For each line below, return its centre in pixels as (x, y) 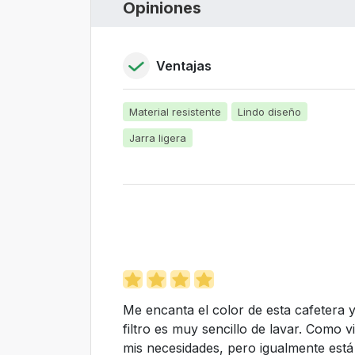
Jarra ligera (158, 138)
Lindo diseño (269, 112)
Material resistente (175, 112)
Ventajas (184, 66)
